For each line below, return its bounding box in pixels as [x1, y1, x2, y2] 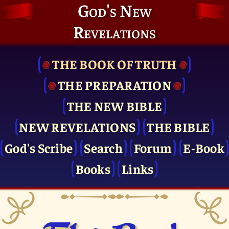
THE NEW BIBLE [66, 98, 163, 114]
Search [84, 139, 123, 155]
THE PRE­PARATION [58, 77, 171, 93]
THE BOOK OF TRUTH [52, 56, 177, 72]
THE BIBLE [147, 118, 210, 134]
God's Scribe [5, 139, 73, 155]
